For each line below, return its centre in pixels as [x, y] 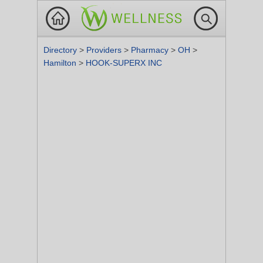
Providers [105, 50]
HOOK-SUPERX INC [124, 63]
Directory [61, 50]
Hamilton [61, 63]
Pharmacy [151, 50]
